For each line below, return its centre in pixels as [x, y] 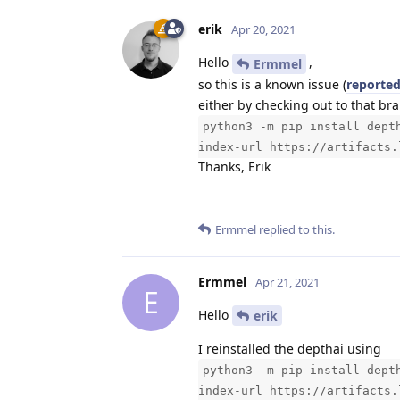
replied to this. [296, 229]
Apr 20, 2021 [263, 29]
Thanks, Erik [234, 166]
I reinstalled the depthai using [290, 349]
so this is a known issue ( [272, 84]
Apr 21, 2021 [287, 282]
